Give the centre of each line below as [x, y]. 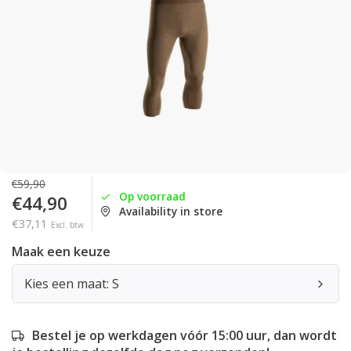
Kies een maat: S [72, 284]
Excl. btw [67, 225]
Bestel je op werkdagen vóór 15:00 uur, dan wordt [185, 335]
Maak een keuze [61, 251]
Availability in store [171, 211]
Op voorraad [152, 196]
